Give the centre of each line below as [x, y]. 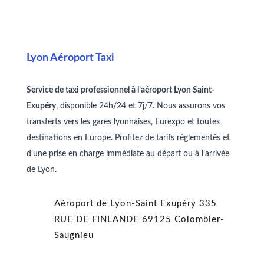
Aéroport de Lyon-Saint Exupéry [126, 204]
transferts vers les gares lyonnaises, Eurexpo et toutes [123, 122]
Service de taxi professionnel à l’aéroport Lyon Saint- [120, 90]
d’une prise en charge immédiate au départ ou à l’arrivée [128, 154]
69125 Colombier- [181, 220]
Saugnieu [74, 236]
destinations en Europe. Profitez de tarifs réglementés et [128, 138]
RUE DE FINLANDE [96, 220]
